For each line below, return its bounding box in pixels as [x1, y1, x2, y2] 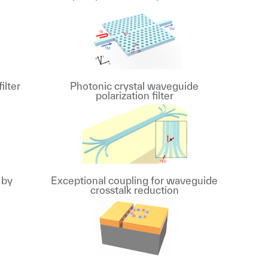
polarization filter [95, 90, 173, 101]
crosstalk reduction [90, 184, 179, 196]
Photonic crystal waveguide [70, 80, 199, 92]
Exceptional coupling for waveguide [51, 175, 218, 186]
